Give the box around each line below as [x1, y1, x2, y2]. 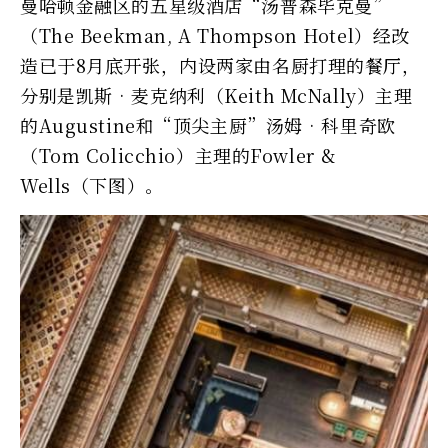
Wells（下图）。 [20, 172, 164, 199]
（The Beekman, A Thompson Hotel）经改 [20, 22, 410, 49]
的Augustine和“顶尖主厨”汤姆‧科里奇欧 [20, 112, 396, 139]
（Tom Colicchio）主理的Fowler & [20, 142, 336, 169]
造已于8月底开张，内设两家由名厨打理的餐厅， [20, 52, 421, 79]
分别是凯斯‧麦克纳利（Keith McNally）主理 [20, 82, 413, 109]
